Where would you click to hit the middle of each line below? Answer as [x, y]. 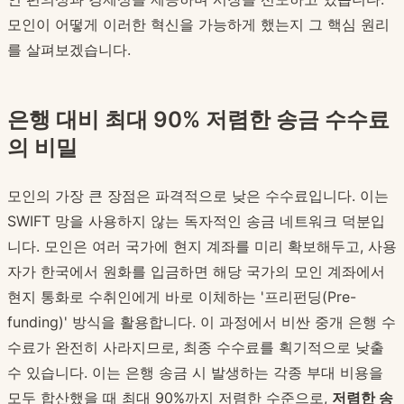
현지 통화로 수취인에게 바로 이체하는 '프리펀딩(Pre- [182, 297]
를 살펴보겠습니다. [69, 50]
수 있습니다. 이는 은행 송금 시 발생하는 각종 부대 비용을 [195, 373]
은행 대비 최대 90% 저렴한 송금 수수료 [198, 120]
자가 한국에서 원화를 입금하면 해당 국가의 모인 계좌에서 [196, 272]
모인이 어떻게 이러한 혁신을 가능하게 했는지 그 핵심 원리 [198, 25]
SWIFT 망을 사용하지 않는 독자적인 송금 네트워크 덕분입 [196, 221]
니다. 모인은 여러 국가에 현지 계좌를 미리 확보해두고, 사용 [202, 247]
